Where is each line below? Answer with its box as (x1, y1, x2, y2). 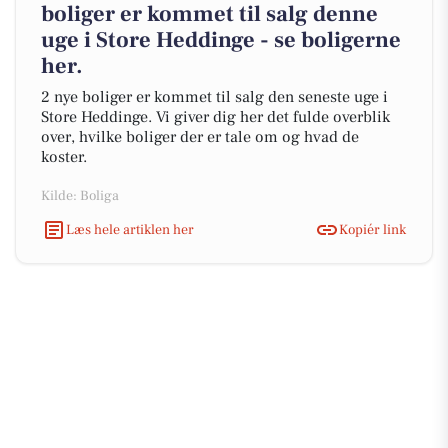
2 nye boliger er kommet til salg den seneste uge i (41, 87, 388, 107)
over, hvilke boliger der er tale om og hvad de (41, 127, 359, 147)
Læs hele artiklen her (66, 220, 194, 239)
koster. (41, 147, 87, 167)
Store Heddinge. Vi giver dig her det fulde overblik (41, 107, 390, 127)
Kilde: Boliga (41, 187, 119, 205)
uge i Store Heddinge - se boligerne (41, 26, 401, 54)
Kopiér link (339, 220, 406, 239)
